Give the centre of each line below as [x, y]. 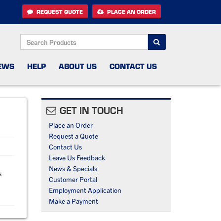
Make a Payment [73, 201]
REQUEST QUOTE [59, 11]
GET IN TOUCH [91, 110]
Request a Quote [73, 136]
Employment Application [85, 190]
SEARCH [32, 39]
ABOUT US [78, 66]
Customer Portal [73, 179]
